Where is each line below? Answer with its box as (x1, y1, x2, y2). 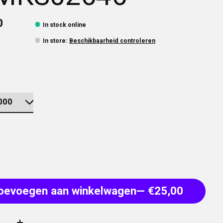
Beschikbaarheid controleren (69, 36, 156, 46)
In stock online (43, 20, 87, 30)
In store (43, 36, 66, 46)
